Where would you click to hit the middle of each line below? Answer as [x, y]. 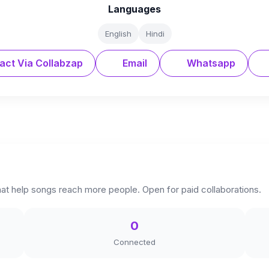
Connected [134, 242]
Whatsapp [210, 63]
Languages [134, 9]
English [118, 34]
